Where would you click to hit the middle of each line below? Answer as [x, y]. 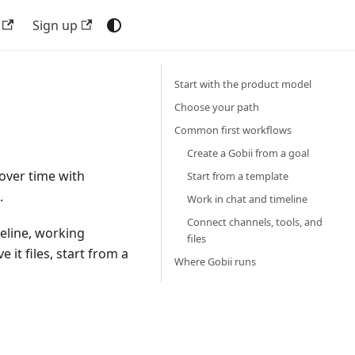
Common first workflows [233, 130]
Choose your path [217, 107]
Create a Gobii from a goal [248, 153]
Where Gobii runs [215, 261]
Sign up [55, 25]
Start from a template [238, 176]
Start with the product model [243, 84]
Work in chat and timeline [247, 199]
